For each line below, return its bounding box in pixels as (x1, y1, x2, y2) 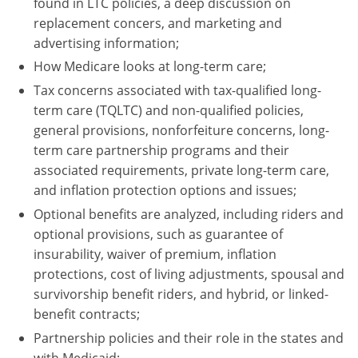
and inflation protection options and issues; (34, 181, 296, 200)
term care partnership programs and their (34, 141, 289, 160)
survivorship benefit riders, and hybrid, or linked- (34, 284, 328, 303)
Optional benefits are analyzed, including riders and (34, 205, 344, 223)
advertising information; (34, 34, 179, 52)
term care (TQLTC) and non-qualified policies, (34, 101, 304, 120)
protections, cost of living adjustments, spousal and (34, 265, 344, 283)
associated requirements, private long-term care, (34, 161, 329, 180)
